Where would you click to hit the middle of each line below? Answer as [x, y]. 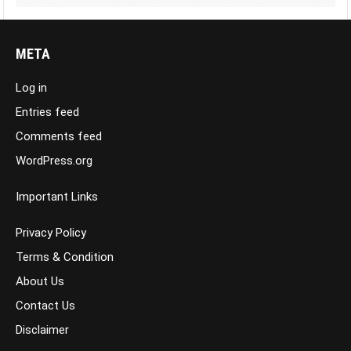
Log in [31, 88]
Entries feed [47, 112]
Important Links [57, 197]
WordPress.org [54, 161]
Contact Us [45, 306]
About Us [40, 282]
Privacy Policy [51, 233]
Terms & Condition [65, 257]
